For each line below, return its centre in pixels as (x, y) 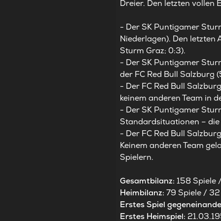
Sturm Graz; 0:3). (153, 51)
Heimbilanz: (143, 193)
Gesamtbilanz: (148, 181)
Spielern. (137, 157)
